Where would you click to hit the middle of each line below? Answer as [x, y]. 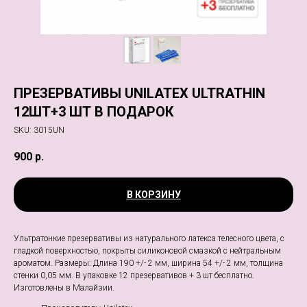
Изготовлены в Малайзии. [64, 288]
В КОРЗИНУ [153, 195]
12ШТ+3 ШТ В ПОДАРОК [94, 112]
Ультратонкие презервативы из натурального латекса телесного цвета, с [149, 239]
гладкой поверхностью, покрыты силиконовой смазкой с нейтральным [147, 251]
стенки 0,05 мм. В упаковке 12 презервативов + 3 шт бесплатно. [134, 276]
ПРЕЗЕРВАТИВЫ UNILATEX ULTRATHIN [139, 93]
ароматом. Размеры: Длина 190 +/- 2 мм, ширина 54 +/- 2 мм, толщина [148, 263]
